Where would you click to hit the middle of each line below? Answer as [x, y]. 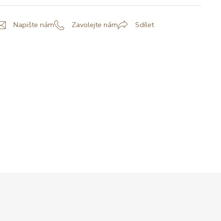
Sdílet [145, 25]
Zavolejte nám [95, 25]
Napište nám [34, 25]
